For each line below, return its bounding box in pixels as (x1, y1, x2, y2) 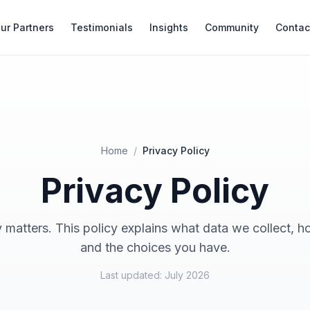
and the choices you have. (80, 240, 230, 255)
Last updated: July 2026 (100, 269, 210, 281)
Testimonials (70, 21, 133, 33)
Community (204, 21, 259, 33)
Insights (149, 21, 188, 33)
